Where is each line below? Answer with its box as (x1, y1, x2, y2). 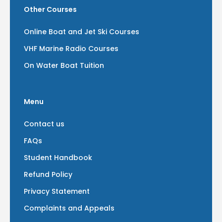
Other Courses (24, 4, 77, 14)
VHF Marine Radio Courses (24, 44, 118, 54)
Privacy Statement (24, 186, 90, 196)
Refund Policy (24, 169, 72, 179)
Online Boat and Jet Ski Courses (24, 27, 139, 37)
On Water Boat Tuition (24, 60, 104, 70)
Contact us (24, 119, 64, 129)
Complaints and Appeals (24, 203, 114, 213)
